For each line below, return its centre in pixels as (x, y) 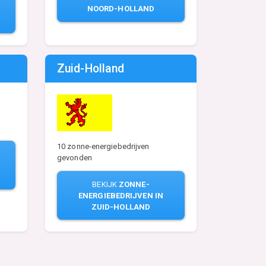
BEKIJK (106, 184)
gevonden (75, 157)
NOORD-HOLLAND (121, 9)
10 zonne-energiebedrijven (103, 146)
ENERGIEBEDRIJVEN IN (121, 195)
